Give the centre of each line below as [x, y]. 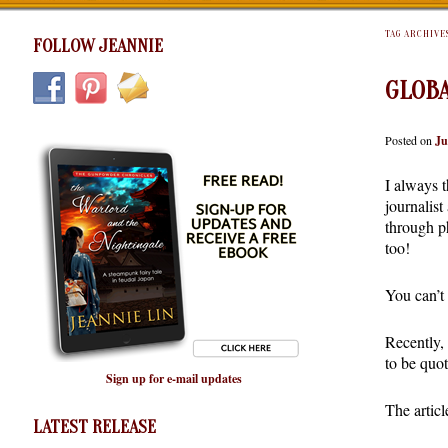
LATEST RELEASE [94, 427]
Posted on [410, 139]
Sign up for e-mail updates [173, 379]
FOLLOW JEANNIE [98, 46]
